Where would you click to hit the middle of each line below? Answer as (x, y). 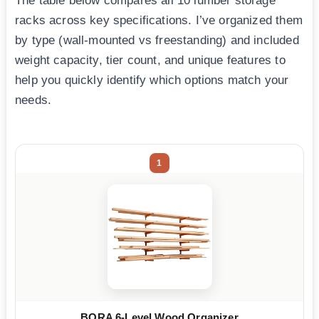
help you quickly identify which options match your (152, 80)
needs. (33, 100)
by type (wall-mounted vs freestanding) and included (157, 40)
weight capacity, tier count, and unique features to (150, 60)
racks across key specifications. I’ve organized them (159, 20)
